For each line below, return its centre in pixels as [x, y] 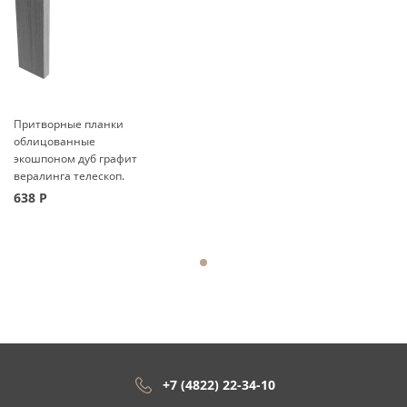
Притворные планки [69, 124]
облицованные [55, 141]
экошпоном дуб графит [75, 159]
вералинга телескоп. [69, 176]
